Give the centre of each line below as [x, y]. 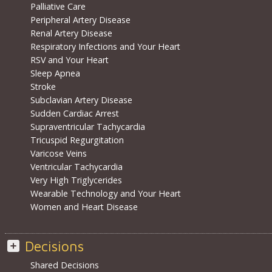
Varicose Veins [58, 154]
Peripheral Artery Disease [80, 20]
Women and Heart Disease [84, 207]
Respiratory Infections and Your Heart [105, 47]
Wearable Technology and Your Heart [105, 194]
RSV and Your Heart [69, 60]
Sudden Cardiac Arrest [74, 114]
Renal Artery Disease [71, 33]
